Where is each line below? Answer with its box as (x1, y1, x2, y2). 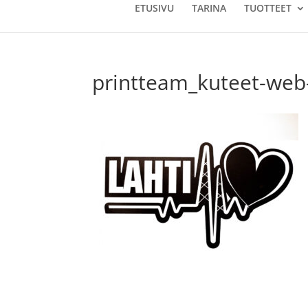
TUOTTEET (244, 1, 291, 14)
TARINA (192, 1, 226, 14)
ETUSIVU (135, 1, 174, 14)
